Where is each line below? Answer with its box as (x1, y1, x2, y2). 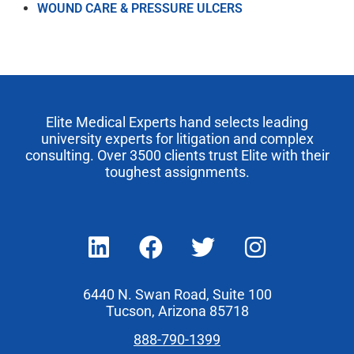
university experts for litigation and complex (40, 130, 314, 147)
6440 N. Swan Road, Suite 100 (82, 287, 272, 303)
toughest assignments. (104, 164, 250, 180)
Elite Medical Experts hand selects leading (46, 114, 308, 130)
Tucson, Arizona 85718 (105, 303, 249, 320)
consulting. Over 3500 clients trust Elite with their (24, 147, 330, 164)
